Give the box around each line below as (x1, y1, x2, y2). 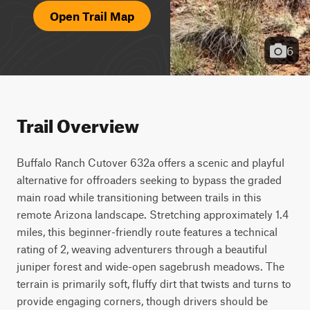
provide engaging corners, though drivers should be (17, 294, 268, 307)
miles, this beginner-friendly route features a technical (17, 225, 277, 238)
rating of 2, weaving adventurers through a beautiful (17, 242, 267, 255)
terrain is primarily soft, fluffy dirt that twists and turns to (17, 277, 291, 290)
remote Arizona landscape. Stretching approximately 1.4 (17, 208, 289, 221)
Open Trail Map (50, 9, 134, 23)
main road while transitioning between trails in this (17, 190, 262, 203)
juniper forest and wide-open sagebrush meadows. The (17, 259, 284, 273)
